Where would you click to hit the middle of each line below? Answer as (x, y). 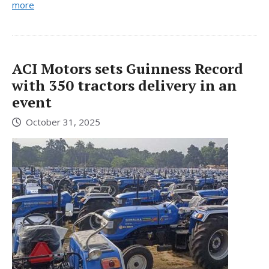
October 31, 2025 (63, 122)
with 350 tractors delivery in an (124, 86)
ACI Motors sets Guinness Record (128, 69)
